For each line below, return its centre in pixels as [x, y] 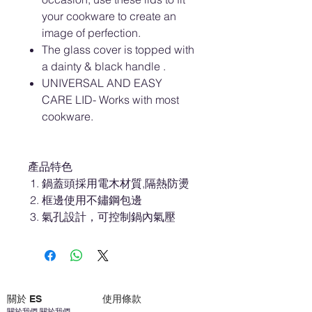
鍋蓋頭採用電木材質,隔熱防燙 [116, 183]
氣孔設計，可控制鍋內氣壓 [109, 217]
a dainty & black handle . [104, 66]
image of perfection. [91, 33]
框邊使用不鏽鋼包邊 [92, 200]
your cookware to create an [109, 16]
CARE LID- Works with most [110, 100]
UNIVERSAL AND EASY [102, 83]
